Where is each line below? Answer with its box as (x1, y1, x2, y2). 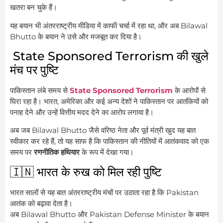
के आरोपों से (173, 85, 206, 95)
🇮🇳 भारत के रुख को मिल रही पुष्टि (10, 164, 162, 179)
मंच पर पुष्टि (10, 62, 59, 77)
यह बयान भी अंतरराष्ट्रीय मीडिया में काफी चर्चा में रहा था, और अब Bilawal (10, 20, 208, 30)
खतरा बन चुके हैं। (10, 2, 57, 12)
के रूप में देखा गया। (80, 147, 134, 157)
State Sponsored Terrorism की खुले (10, 48, 209, 63)
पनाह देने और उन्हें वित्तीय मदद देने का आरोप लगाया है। (10, 107, 154, 117)
